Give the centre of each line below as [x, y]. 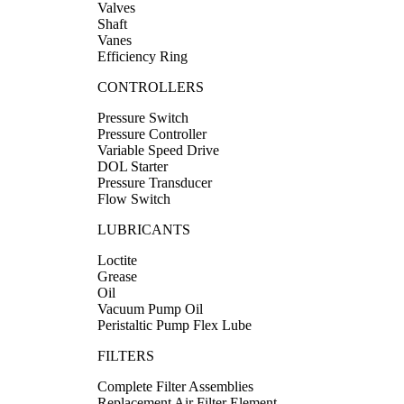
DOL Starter [133, 166]
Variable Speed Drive [158, 150]
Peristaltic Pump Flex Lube [174, 325]
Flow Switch [134, 198]
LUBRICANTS [144, 229]
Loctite [117, 260]
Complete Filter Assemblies [175, 386]
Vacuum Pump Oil [150, 308]
